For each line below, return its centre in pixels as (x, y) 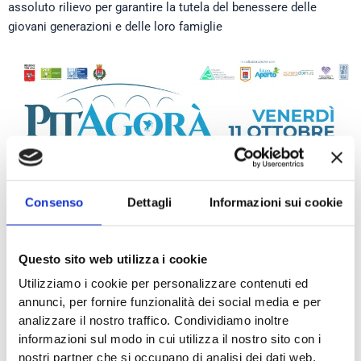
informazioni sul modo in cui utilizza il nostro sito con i (170, 339)
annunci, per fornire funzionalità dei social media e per (170, 302)
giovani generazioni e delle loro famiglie (115, 26)
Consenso (54, 202)
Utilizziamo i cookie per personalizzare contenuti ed (163, 284)
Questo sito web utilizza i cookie (113, 259)
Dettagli (149, 202)
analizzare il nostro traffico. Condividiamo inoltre (154, 321)
